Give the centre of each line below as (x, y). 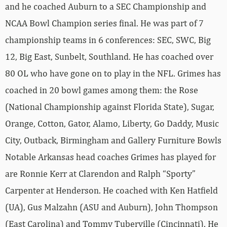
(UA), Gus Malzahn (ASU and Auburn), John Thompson (111, 207)
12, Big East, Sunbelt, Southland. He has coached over (109, 56)
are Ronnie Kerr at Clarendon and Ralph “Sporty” (100, 173)
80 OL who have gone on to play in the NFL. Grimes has (113, 73)
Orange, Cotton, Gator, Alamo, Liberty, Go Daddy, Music (112, 123)
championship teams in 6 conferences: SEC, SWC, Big (108, 40)
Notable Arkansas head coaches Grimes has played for (110, 157)
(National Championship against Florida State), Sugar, (110, 106)
